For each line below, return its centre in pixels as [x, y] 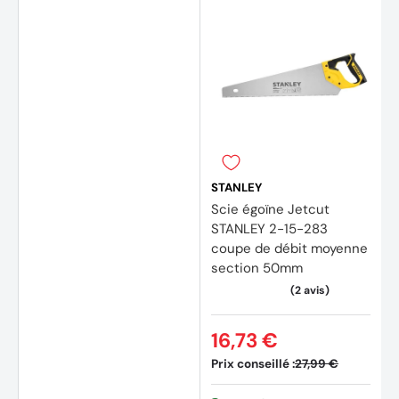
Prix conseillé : [253, 363]
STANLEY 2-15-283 [269, 228]
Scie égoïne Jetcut [270, 209]
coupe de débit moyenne [289, 248]
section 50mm [257, 268]
